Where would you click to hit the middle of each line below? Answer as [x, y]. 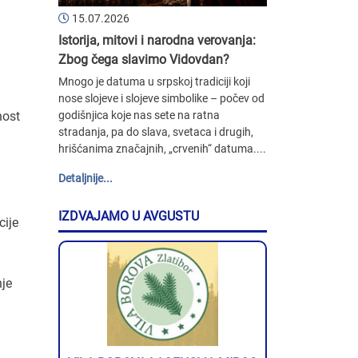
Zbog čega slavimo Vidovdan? [144, 59]
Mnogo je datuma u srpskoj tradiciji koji [154, 81]
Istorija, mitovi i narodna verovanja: [157, 40]
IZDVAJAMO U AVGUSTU [129, 216]
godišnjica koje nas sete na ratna [139, 115]
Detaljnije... [86, 178]
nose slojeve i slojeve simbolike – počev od [161, 98]
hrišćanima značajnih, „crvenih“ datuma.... [162, 148]
